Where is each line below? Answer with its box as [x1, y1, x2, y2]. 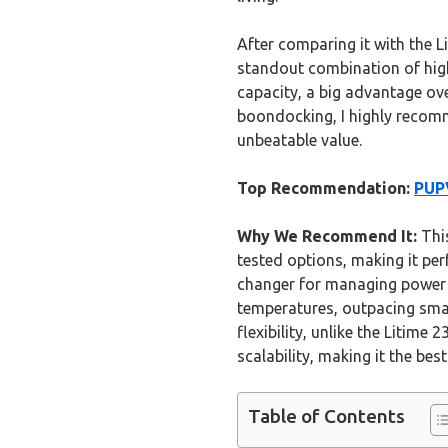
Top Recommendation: [237, 178, 410, 197]
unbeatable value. [237, 130, 362, 149]
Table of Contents [248, 405, 405, 428]
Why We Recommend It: [237, 226, 417, 245]
